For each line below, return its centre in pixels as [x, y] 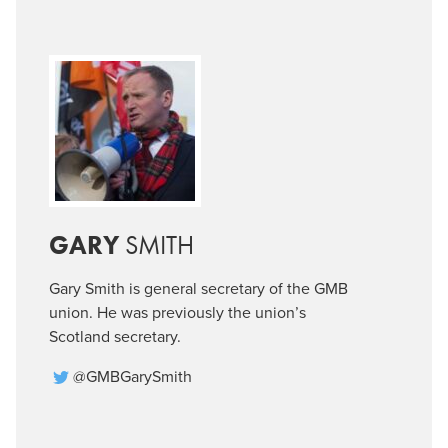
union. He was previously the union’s [178, 313]
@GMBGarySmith [133, 377]
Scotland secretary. [115, 337]
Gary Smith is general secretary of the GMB [199, 289]
